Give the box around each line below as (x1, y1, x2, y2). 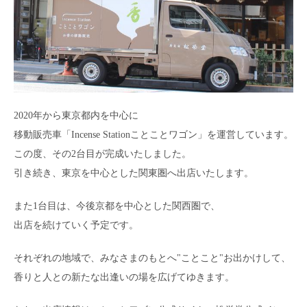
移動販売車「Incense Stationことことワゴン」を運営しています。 (14, 129, 293, 140)
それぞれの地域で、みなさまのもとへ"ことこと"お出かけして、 (14, 252, 291, 263)
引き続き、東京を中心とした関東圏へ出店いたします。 (14, 167, 254, 178)
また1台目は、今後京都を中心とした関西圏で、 (14, 200, 220, 211)
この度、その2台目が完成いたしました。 (14, 148, 191, 159)
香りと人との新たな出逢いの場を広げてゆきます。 (14, 271, 234, 282)
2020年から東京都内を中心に (14, 110, 138, 121)
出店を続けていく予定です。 (14, 219, 138, 230)
